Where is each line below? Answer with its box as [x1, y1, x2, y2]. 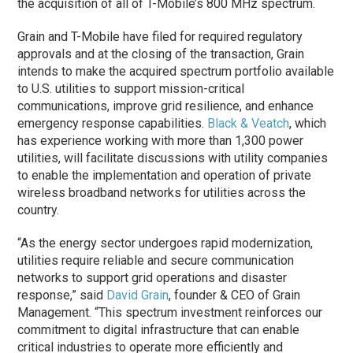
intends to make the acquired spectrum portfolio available [17, 64, 335, 80]
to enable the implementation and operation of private [17, 168, 312, 184]
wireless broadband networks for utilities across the [17, 185, 307, 201]
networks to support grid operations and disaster [17, 270, 288, 286]
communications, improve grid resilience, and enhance [17, 98, 314, 114]
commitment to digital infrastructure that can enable [17, 322, 300, 338]
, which [289, 116, 327, 132]
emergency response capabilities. [17, 116, 208, 132]
